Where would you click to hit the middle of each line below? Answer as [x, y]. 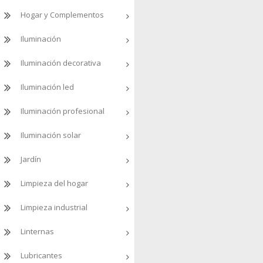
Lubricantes [41, 255]
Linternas [37, 231]
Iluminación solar [51, 135]
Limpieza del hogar [54, 183]
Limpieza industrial [54, 207]
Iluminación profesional [63, 111]
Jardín [31, 159]
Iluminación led [47, 87]
